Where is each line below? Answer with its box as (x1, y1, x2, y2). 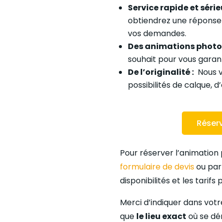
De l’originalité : (127, 66, 194, 78)
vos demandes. (127, 27, 186, 39)
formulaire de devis (119, 161, 194, 173)
